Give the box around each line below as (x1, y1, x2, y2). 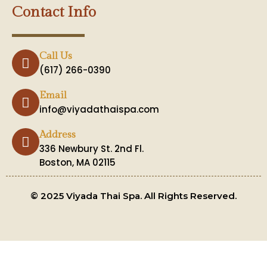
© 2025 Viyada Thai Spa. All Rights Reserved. (30, 190, 237, 201)
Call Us (39, 50, 72, 62)
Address (39, 129, 76, 141)
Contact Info (12, 4, 96, 21)
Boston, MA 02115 (39, 156, 116, 169)
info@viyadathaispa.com (39, 103, 159, 116)
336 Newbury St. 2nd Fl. (39, 142, 144, 155)
